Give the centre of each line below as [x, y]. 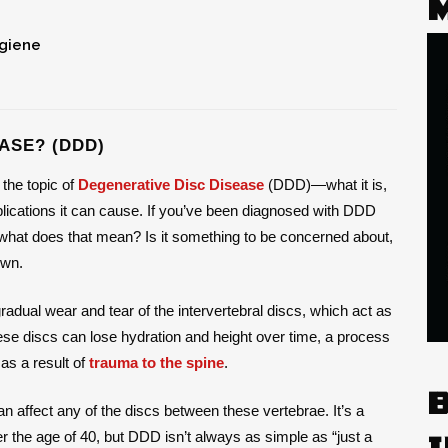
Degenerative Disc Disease [171, 184]
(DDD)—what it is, [325, 184]
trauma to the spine [156, 362]
